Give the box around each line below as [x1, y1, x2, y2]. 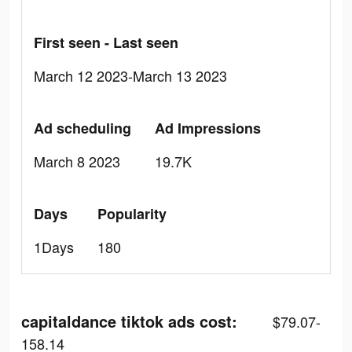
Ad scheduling [34, 118, 131, 138]
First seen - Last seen [34, 32, 178, 53]
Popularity [97, 203, 167, 224]
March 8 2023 [34, 151, 120, 171]
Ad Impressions [155, 118, 261, 138]
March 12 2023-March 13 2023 [34, 65, 227, 86]
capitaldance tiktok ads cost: [21, 310, 237, 332]
